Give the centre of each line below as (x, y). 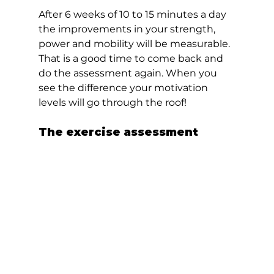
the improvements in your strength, (128, 29)
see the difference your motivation (124, 87)
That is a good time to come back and (132, 58)
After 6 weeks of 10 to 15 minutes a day (133, 14)
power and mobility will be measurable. (135, 43)
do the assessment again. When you (129, 73)
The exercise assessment (121, 132)
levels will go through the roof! (115, 102)
